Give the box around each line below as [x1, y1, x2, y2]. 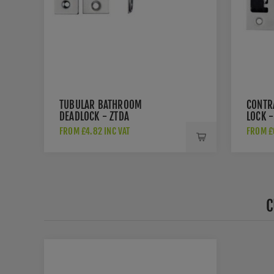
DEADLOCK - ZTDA [59, 110, 129, 123]
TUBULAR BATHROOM [59, 98, 143, 111]
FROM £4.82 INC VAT [59, 125, 130, 137]
